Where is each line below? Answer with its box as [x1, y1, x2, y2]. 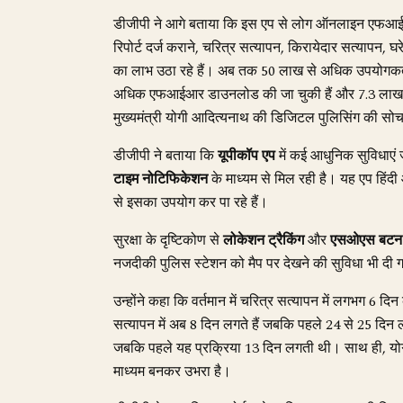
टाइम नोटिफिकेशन [113, 168, 208, 190]
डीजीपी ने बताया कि [113, 145, 218, 166]
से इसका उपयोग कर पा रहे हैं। [113, 192, 268, 213]
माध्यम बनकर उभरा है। [113, 361, 231, 382]
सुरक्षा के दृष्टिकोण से [113, 229, 223, 251]
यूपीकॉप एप [218, 145, 275, 166]
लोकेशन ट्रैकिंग [223, 229, 304, 251]
